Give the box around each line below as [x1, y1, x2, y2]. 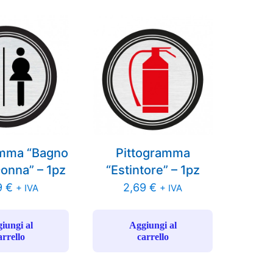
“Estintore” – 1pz [105, 163, 200, 178]
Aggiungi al [129, 220, 177, 231]
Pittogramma [115, 146, 190, 161]
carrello [136, 232, 169, 243]
